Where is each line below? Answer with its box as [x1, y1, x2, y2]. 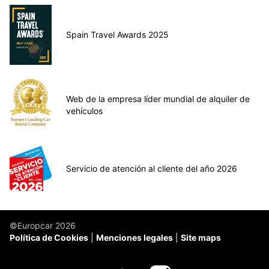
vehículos [66, 106, 103, 116]
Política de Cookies [10, 232, 88, 243]
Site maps [181, 232, 221, 243]
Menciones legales [96, 232, 173, 243]
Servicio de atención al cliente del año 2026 [66, 163, 237, 174]
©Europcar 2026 [10, 220, 76, 231]
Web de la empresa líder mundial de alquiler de [66, 94, 250, 104]
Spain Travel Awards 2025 [66, 29, 169, 40]
